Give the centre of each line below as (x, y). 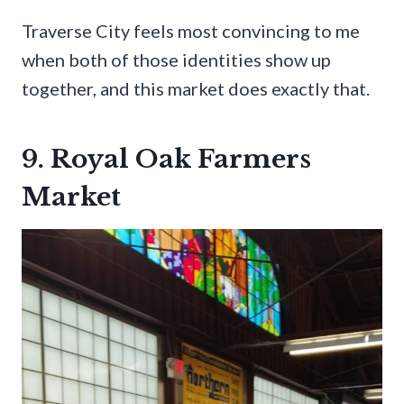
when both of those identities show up (176, 59)
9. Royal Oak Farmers (166, 159)
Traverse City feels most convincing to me (191, 30)
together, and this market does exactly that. (196, 88)
